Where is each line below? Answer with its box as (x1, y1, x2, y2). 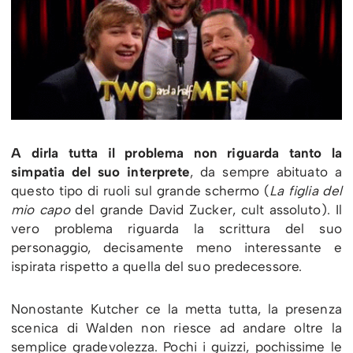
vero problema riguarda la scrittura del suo (11, 221, 342, 237)
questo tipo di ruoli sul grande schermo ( (11, 183, 270, 199)
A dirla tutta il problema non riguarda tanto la (11, 145, 342, 162)
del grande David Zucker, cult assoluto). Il (69, 202, 342, 218)
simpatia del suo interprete (11, 164, 191, 180)
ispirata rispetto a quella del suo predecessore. (11, 258, 303, 275)
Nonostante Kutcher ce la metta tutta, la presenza (11, 301, 342, 318)
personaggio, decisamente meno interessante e (11, 240, 342, 256)
